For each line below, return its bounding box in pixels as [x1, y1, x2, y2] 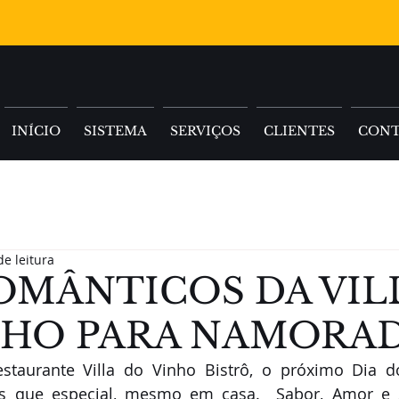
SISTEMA [84, 123, 147, 139]
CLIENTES [264, 123, 335, 139]
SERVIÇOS [170, 123, 240, 139]
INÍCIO [12, 123, 61, 139]
